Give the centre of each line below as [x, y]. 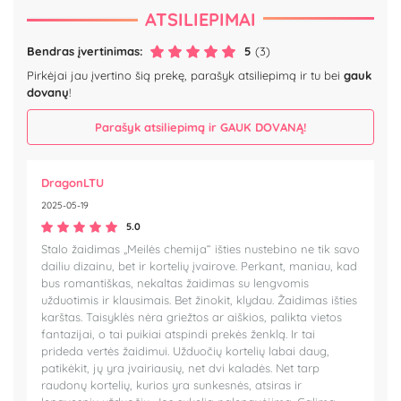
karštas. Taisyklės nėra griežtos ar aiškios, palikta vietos [192, 317]
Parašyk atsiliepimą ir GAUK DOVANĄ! [200, 127]
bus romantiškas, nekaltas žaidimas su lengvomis [175, 283]
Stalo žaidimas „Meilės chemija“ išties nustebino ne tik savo [200, 249]
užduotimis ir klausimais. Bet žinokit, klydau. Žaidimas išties [199, 300]
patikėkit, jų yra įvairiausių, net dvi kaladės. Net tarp [180, 368]
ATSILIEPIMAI [200, 19]
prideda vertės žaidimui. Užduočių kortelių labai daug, [185, 351]
